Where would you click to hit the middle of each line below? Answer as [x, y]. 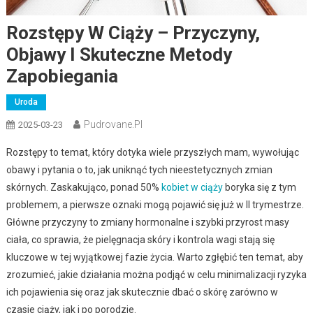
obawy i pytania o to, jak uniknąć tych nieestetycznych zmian [139, 169]
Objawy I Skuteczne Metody [119, 54]
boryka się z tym [259, 187]
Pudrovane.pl [113, 124]
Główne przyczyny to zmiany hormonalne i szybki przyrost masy [147, 222]
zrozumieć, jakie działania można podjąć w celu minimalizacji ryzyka [156, 274]
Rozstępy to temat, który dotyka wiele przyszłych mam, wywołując [152, 152]
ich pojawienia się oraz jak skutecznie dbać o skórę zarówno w [142, 292]
